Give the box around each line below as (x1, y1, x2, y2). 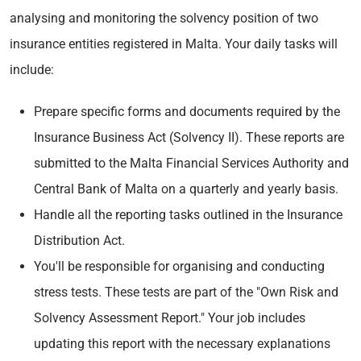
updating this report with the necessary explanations (34, 335, 330, 351)
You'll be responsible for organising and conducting (34, 258, 325, 274)
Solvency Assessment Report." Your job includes (34, 309, 305, 326)
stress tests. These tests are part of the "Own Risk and (34, 284, 338, 300)
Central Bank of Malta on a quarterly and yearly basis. (34, 180, 338, 197)
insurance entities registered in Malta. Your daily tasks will (10, 35, 338, 52)
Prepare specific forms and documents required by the (34, 103, 340, 119)
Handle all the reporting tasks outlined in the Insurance (34, 206, 342, 222)
